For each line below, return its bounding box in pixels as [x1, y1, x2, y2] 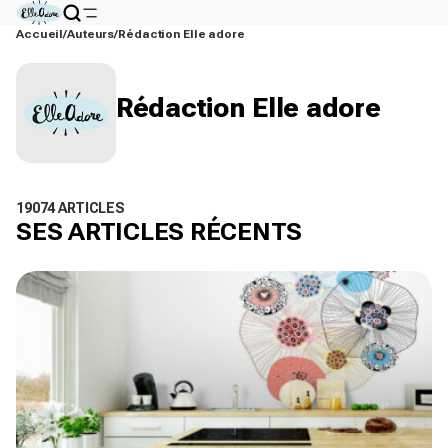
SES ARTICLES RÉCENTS [16, 217, 302, 246]
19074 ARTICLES [16, 200, 126, 216]
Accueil [16, 27, 64, 41]
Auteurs [67, 27, 115, 41]
